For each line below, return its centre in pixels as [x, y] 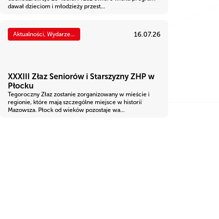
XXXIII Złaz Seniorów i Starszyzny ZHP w [81, 77]
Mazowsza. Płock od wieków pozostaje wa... [66, 110]
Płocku [21, 86]
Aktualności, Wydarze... [44, 34]
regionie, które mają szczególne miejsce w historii [75, 102]
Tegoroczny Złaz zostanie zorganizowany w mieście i [79, 95]
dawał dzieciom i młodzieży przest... [56, 7]
